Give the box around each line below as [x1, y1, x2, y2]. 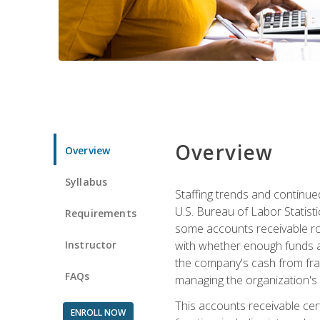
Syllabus [65, 174, 108, 189]
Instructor [65, 237, 117, 251]
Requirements [65, 206, 136, 220]
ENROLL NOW [70, 306, 126, 319]
